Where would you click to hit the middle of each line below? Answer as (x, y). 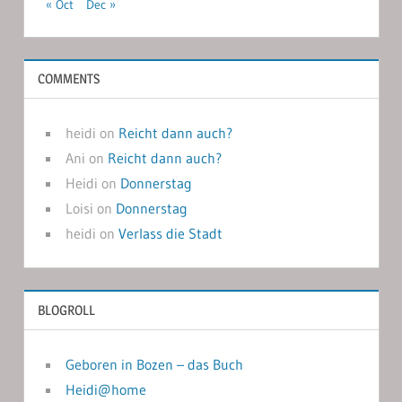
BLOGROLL (66, 310)
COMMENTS (68, 79)
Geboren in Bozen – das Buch (154, 364)
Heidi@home (105, 389)
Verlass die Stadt (170, 234)
